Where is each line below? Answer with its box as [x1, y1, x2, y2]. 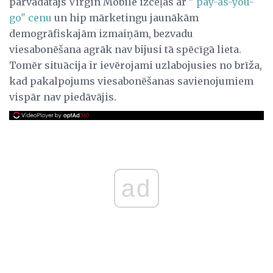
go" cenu [9, 11, 52, 24]
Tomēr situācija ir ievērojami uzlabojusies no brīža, [9, 58, 262, 71]
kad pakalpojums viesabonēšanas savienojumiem [9, 74, 253, 87]
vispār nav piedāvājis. [9, 90, 116, 103]
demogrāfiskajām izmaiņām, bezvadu [9, 27, 193, 40]
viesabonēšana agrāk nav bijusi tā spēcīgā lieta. [9, 43, 241, 55]
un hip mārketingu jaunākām [52, 11, 199, 24]
